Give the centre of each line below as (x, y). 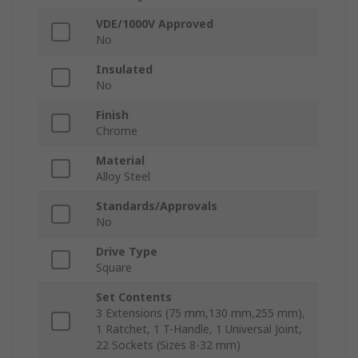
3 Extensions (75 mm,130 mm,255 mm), (201, 313)
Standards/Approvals (157, 206)
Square (114, 268)
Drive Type (127, 252)
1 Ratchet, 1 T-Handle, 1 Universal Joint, (199, 329)
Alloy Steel (123, 177)
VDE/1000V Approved (155, 24)
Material (120, 161)
